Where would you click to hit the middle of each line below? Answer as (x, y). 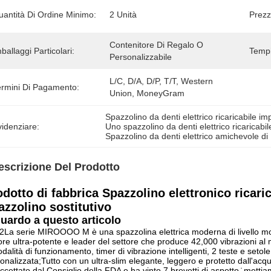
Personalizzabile (141, 57)
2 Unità (123, 15)
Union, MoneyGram (147, 93)
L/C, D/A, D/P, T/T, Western (161, 81)
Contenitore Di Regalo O (156, 45)
